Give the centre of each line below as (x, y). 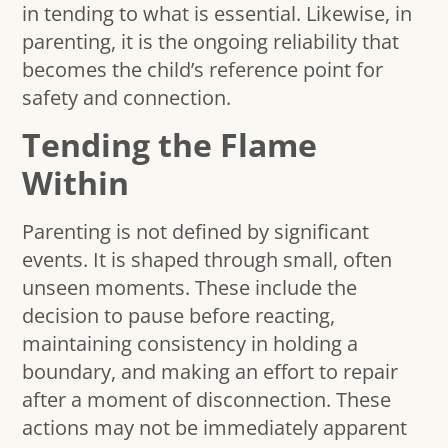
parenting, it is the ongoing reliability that (211, 41)
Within (76, 182)
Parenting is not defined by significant (196, 231)
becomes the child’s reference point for (203, 69)
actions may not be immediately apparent (215, 427)
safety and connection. (127, 97)
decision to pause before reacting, (179, 315)
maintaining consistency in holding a (190, 343)
